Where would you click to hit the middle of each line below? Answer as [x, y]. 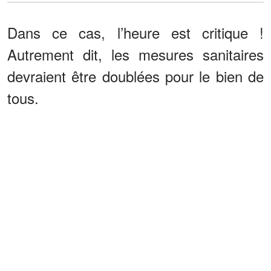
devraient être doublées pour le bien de [135, 76]
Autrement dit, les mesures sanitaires [135, 54]
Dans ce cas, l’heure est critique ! [135, 33]
